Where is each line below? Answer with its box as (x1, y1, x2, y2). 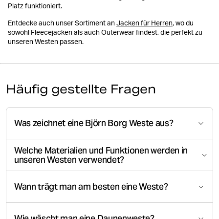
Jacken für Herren (116, 20, 173, 27)
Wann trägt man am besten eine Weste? (14, 181, 168, 193)
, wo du (173, 20, 194, 27)
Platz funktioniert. (8, 3, 62, 10)
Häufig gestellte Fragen (6, 81, 156, 97)
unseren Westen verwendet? (14, 153, 124, 165)
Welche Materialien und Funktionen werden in (14, 144, 188, 156)
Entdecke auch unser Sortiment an (8, 20, 116, 27)
